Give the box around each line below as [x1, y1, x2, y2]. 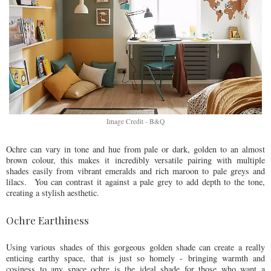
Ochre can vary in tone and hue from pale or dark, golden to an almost [6, 143, 265, 155]
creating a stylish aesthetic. [6, 186, 99, 198]
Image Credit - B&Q [106, 116, 165, 126]
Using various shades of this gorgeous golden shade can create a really [6, 241, 265, 253]
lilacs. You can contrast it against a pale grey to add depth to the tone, [6, 175, 265, 188]
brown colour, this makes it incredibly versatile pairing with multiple [6, 154, 265, 166]
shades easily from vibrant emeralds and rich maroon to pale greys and [6, 165, 265, 177]
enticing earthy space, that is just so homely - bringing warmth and [6, 252, 265, 264]
